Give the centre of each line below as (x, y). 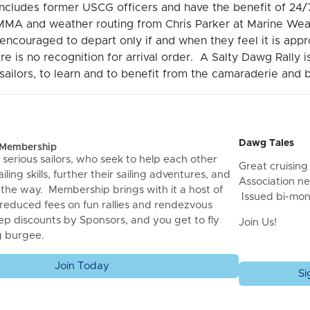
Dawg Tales (267, 143)
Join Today (82, 266)
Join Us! (258, 222)
